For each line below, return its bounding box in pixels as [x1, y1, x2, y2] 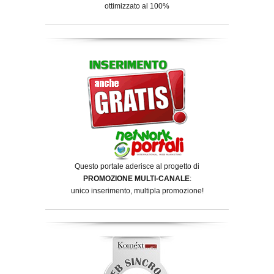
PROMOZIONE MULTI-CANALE [83, 174, 190, 183]
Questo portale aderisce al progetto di [75, 161, 199, 171]
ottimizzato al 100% [105, 1, 169, 10]
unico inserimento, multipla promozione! [70, 186, 204, 195]
